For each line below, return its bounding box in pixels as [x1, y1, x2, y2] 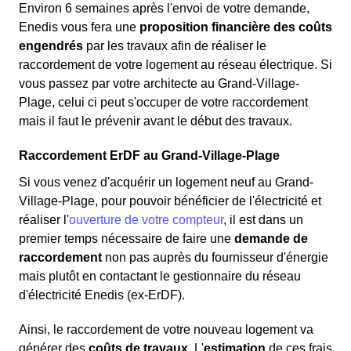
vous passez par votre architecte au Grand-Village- [19, 77, 299, 91]
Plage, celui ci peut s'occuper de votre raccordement [19, 96, 308, 110]
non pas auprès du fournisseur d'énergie [102, 251, 328, 265]
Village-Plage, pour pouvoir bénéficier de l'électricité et [19, 194, 321, 208]
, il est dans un [223, 213, 303, 227]
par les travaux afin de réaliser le [83, 39, 266, 53]
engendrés [19, 39, 83, 53]
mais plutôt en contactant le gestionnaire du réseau [19, 270, 301, 284]
